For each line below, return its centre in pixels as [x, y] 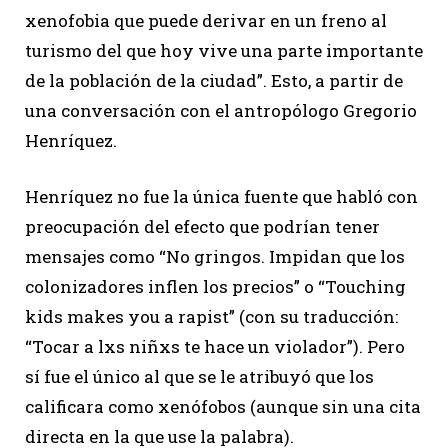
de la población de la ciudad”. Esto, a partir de [214, 80]
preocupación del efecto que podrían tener [202, 226]
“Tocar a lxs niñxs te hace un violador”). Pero [215, 346]
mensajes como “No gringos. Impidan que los [215, 256]
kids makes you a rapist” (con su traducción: [211, 316]
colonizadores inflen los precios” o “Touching [215, 286]
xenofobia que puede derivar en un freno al [206, 20]
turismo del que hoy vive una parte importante [224, 50]
